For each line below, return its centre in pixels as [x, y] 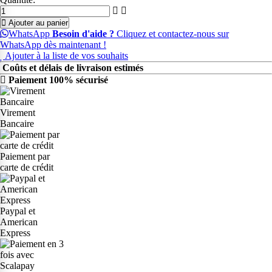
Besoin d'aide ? [83, 33]
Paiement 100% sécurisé [57, 80]
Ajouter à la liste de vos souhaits [66, 55]
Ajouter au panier [37, 22]
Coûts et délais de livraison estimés [73, 67]
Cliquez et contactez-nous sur [172, 33]
